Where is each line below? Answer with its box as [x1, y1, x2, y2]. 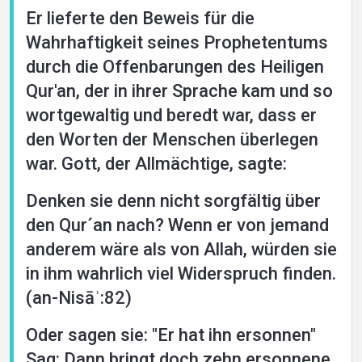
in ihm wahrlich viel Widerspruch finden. [26, 263, 336, 284]
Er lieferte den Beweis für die [26, 8, 255, 28]
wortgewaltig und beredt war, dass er [26, 105, 317, 125]
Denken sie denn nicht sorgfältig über [26, 191, 321, 211]
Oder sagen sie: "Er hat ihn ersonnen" [26, 325, 316, 345]
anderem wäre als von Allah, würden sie [26, 239, 337, 259]
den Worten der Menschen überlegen [26, 129, 318, 149]
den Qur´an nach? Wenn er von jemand [26, 215, 329, 235]
